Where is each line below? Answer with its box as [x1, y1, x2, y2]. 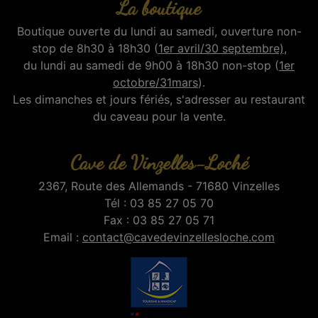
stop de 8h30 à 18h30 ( [31, 40, 158, 55]
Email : [43, 229, 82, 244]
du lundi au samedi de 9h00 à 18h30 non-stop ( [23, 57, 279, 72]
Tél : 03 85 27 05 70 [104, 195, 214, 210]
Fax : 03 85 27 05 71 [104, 212, 214, 227]
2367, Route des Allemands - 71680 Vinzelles [38, 178, 280, 193]
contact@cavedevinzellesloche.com [82, 229, 275, 244]
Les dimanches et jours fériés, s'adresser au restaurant [13, 92, 305, 106]
